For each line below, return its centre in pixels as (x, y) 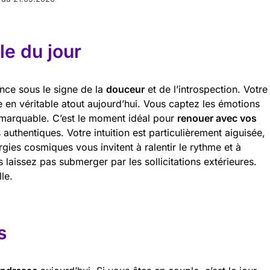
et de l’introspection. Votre (206, 89)
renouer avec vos (217, 118)
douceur (125, 89)
